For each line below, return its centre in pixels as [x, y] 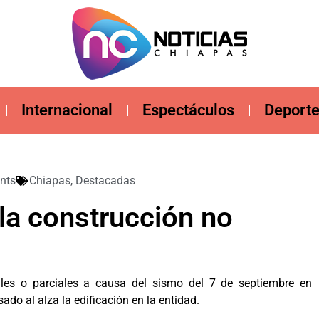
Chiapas [50, 181]
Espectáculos [188, 110]
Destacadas [105, 181]
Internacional [67, 110]
